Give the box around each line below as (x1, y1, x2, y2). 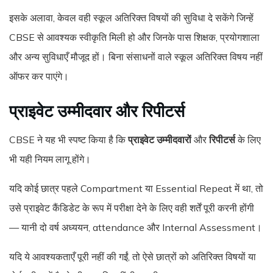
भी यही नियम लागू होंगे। (9, 153, 91, 166)
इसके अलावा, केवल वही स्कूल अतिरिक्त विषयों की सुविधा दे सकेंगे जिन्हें (9, 12, 253, 24)
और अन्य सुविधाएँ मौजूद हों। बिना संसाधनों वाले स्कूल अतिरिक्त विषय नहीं (9, 51, 263, 63)
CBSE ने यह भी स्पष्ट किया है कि (9, 133, 128, 146)
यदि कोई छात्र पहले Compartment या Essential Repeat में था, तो (9, 182, 263, 195)
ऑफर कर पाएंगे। (9, 70, 69, 82)
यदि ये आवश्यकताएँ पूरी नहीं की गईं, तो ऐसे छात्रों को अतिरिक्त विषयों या (9, 250, 256, 263)
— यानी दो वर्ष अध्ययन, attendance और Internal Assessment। (9, 221, 262, 234)
